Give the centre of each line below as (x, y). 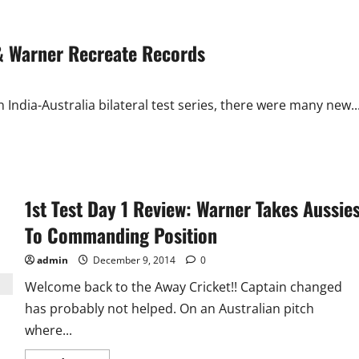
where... (48, 330)
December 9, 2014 (134, 260)
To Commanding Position (121, 235)
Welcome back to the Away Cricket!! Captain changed (183, 287)
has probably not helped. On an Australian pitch (169, 309)
